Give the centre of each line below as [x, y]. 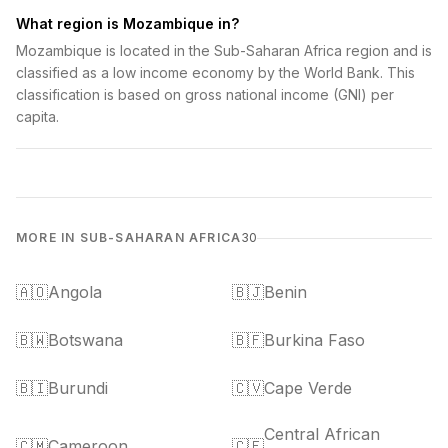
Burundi [78, 388]
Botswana [85, 340]
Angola [75, 292]
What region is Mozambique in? [127, 23]
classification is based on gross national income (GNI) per [205, 94]
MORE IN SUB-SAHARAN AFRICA [129, 237]
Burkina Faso [314, 340]
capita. [37, 116]
